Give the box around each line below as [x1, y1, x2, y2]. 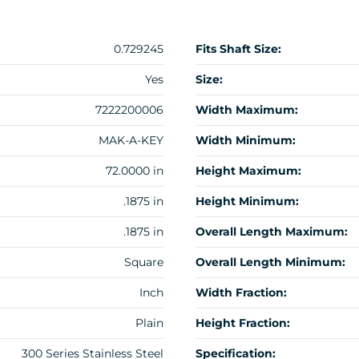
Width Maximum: [196, 103, 298, 118]
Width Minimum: [196, 133, 296, 148]
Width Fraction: [196, 285, 287, 301]
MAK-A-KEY [99, 133, 163, 148]
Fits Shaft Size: [196, 42, 281, 57]
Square [124, 255, 163, 270]
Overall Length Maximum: [196, 224, 348, 240]
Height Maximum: [196, 163, 301, 179]
